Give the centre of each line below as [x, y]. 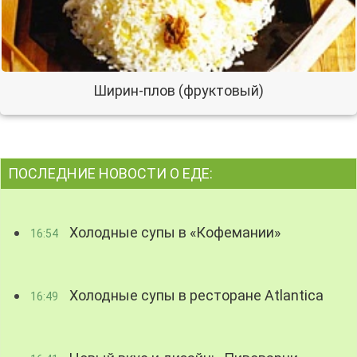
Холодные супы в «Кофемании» [174, 233]
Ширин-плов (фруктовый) [178, 91]
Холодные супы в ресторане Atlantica [195, 296]
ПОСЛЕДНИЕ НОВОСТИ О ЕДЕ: [110, 174]
